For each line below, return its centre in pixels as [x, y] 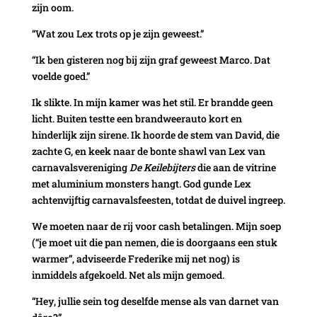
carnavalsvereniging [80, 167]
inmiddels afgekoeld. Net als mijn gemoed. [128, 275]
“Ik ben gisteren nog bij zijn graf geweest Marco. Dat [151, 59]
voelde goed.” [60, 76]
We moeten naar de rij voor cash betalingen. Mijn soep [156, 226]
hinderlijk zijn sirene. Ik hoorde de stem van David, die [155, 134]
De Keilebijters [163, 167]
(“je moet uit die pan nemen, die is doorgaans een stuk [154, 242]
